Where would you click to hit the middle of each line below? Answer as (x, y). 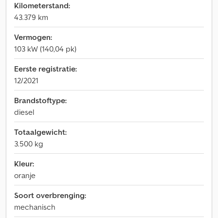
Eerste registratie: (45, 69)
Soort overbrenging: (50, 195)
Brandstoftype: (40, 100)
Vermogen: (33, 37)
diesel (24, 112)
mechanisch (35, 207)
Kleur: (24, 163)
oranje (25, 175)
